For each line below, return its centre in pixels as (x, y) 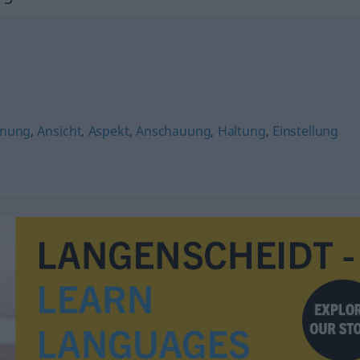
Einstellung (305, 131)
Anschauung (173, 131)
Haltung (241, 131)
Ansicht (59, 131)
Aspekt (108, 131)
